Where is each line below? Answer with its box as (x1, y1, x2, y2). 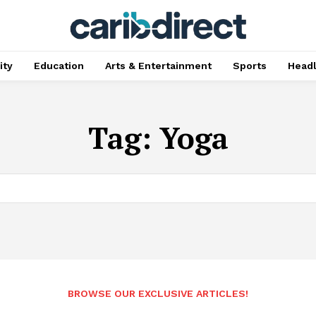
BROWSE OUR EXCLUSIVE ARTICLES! (68, 287, 248, 299)
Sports (232, 60, 267, 71)
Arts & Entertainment (104, 60, 212, 71)
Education (33, 60, 84, 71)
